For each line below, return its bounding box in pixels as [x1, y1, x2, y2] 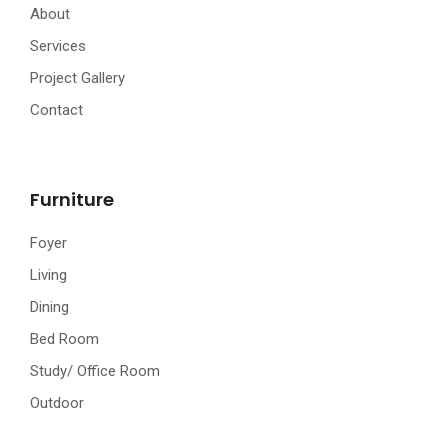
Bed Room [30, 330, 99, 348]
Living [30, 266, 67, 284]
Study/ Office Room [30, 362, 160, 380]
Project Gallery [30, 69, 125, 87]
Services [30, 37, 86, 55]
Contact [30, 101, 83, 119]
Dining [30, 298, 69, 316]
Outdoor [30, 394, 84, 412]
